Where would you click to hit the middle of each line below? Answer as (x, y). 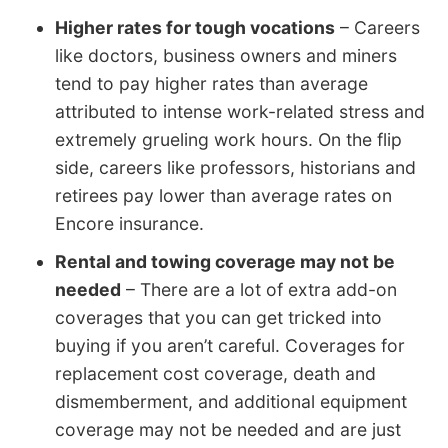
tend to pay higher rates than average (211, 84)
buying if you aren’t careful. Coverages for (230, 346)
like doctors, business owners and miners (226, 56)
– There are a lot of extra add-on (259, 290)
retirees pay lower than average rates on (223, 196)
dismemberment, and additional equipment (231, 402)
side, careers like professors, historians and (235, 168)
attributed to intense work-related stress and (240, 112)
